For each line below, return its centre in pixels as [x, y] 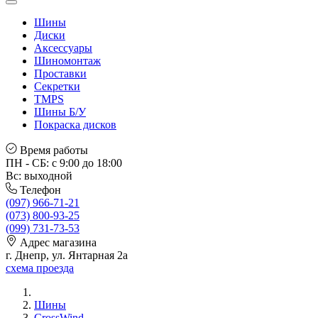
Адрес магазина [58, 242]
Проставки [60, 73]
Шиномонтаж [67, 61]
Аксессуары [63, 48]
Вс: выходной [39, 176]
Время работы [54, 150]
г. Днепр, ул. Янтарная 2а [67, 255]
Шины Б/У [60, 112]
